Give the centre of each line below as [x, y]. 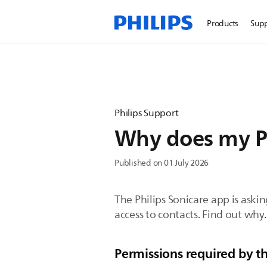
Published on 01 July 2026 [162, 163]
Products [223, 24]
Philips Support [147, 113]
